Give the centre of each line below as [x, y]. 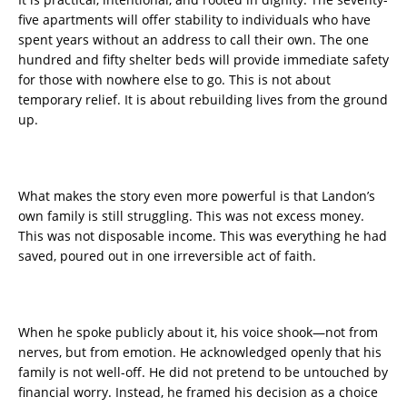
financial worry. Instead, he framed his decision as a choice [198, 392]
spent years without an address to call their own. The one [194, 40]
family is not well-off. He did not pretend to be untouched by [203, 372]
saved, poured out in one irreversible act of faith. [167, 256]
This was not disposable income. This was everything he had [203, 236]
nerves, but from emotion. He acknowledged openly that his [200, 352]
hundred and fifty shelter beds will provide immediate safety [203, 60]
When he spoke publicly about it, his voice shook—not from [198, 333]
